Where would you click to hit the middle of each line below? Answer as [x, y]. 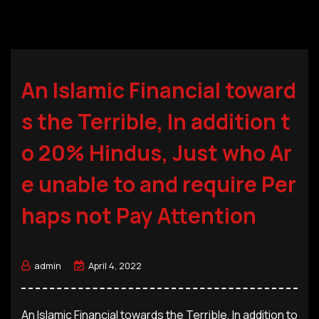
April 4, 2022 [115, 266]
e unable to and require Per [159, 184]
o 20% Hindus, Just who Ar [157, 153]
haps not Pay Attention [139, 215]
